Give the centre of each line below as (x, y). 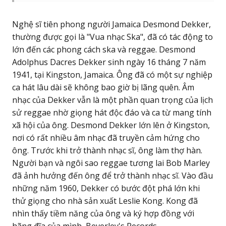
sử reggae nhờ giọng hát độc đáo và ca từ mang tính (112, 112)
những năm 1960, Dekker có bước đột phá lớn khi (106, 188)
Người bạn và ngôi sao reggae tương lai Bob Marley (111, 163)
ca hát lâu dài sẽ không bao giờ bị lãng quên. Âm (103, 87)
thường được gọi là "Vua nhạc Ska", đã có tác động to (112, 37)
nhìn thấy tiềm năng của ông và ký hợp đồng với (103, 213)
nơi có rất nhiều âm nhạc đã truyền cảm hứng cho (106, 137)
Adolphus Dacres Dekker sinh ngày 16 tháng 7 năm (109, 62)
